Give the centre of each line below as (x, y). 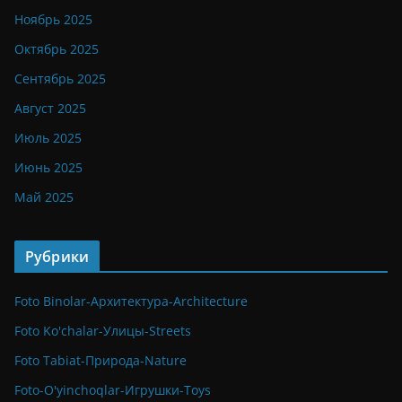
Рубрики (57, 256)
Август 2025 (50, 108)
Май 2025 (44, 197)
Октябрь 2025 (57, 48)
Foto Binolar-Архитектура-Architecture (131, 301)
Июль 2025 (48, 137)
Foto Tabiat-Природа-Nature (100, 360)
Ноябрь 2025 (53, 19)
